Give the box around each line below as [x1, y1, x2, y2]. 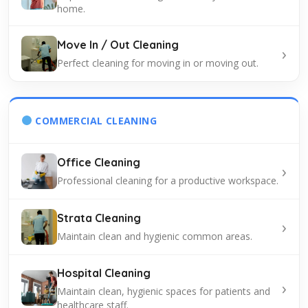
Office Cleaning [57, 155, 140, 170]
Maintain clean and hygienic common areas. [57, 230, 252, 243]
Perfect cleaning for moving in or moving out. [57, 56, 258, 70]
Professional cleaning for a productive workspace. [57, 174, 278, 188]
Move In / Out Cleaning [57, 38, 179, 52]
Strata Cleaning [57, 211, 141, 225]
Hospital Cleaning [57, 265, 151, 280]
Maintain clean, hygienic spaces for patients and [57, 284, 270, 298]
